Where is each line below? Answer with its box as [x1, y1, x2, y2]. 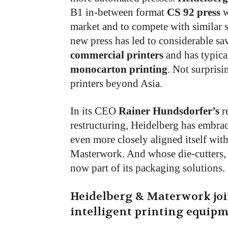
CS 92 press [167, 6, 220, 18]
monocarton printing [70, 63, 167, 75]
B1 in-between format [70, 6, 167, 18]
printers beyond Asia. [70, 77, 162, 90]
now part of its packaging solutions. [70, 162, 225, 174]
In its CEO [70, 105, 119, 117]
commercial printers [70, 49, 163, 61]
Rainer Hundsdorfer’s [119, 105, 219, 117]
